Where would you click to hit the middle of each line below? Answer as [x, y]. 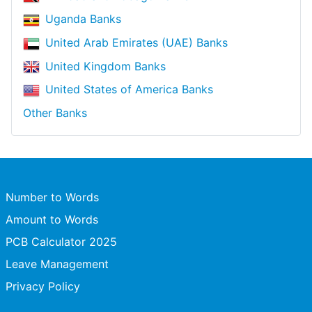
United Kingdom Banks [106, 66]
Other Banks [55, 112]
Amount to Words [52, 219]
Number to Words [52, 197]
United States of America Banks [129, 89]
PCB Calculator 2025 [61, 242]
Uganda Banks [83, 19]
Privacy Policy [43, 286]
